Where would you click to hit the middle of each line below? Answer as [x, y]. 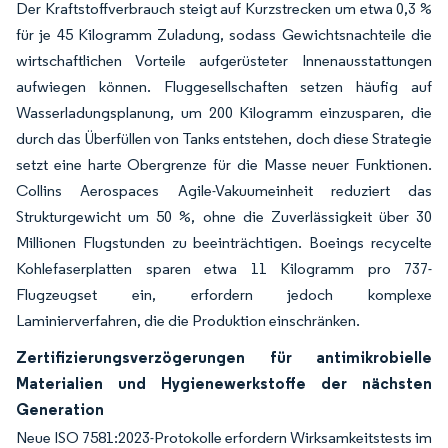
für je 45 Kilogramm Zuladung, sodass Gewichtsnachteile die [224, 34]
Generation [60, 409]
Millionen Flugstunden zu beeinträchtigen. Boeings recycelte [224, 242]
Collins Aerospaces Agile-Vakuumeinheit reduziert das [224, 190]
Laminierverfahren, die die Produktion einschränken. [188, 320]
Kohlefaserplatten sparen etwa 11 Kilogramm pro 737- [224, 268]
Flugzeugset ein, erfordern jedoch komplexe [224, 294]
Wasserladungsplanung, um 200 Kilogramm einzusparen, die [224, 112]
